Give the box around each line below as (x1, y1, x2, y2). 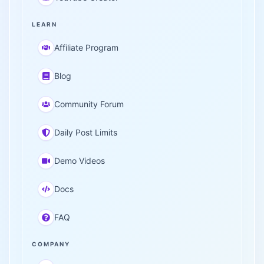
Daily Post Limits (54, 127, 117, 137)
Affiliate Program (54, 42, 118, 52)
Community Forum (54, 99, 124, 109)
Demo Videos (54, 156, 105, 166)
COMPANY (32, 240, 70, 247)
